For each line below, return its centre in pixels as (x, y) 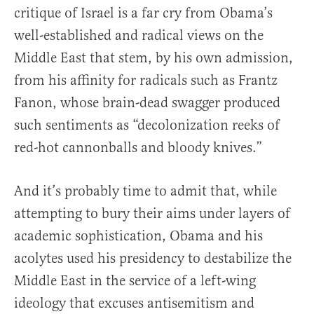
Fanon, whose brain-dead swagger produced (147, 103)
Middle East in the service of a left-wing (135, 281)
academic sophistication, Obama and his (138, 236)
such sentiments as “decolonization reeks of (147, 125)
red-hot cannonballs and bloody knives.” (138, 148)
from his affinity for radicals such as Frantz (146, 80)
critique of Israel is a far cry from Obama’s (143, 13)
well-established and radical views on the (139, 35)
